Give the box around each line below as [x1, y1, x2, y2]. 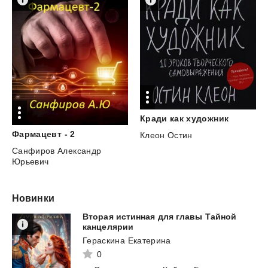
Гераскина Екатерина [83, 236, 171, 246]
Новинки [12, 193, 54, 204]
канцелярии [83, 222, 133, 232]
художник [186, 114, 229, 124]
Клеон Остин [139, 130, 193, 141]
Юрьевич [12, 157, 49, 167]
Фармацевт [12, 129, 62, 139]
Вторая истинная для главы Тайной [83, 212, 237, 222]
